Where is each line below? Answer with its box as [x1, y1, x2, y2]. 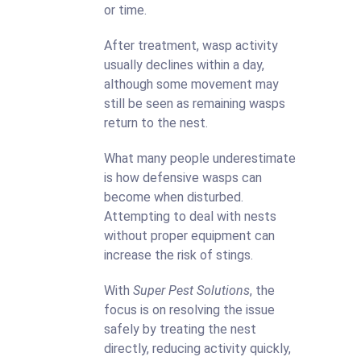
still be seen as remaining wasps [104, 96, 285, 111]
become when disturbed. [104, 189, 243, 205]
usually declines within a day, [104, 57, 264, 73]
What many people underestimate [104, 151, 296, 166]
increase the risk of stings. [104, 247, 253, 263]
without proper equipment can [104, 228, 275, 243]
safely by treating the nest [104, 322, 256, 337]
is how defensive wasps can [104, 170, 262, 185]
